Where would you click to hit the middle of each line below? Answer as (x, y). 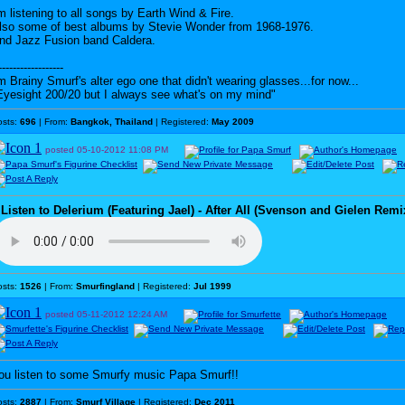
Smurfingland (105, 286)
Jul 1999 (212, 286)
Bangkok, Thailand (112, 122)
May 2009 (233, 122)
